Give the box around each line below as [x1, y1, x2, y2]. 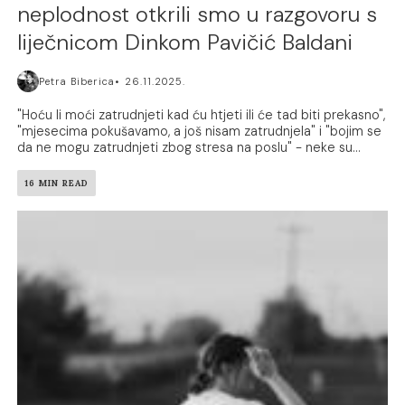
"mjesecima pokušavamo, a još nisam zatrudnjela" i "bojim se [17, 123, 382, 140]
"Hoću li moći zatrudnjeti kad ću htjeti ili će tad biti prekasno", [17, 107, 386, 124]
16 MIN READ [24, 177, 89, 190]
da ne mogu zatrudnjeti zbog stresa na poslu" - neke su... [17, 139, 362, 156]
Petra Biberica [39, 75, 116, 89]
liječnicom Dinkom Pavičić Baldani [17, 28, 353, 57]
